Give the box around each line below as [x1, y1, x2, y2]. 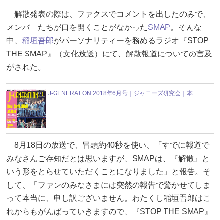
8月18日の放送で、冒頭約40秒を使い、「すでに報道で [6, 140, 209, 149]
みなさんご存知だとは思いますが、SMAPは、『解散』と [6, 154, 210, 163]
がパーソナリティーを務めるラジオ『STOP [54, 36, 209, 45]
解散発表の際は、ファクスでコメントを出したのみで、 [6, 9, 211, 18]
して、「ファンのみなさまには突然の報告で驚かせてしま [6, 180, 211, 189]
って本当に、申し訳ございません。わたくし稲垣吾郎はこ [6, 193, 211, 202]
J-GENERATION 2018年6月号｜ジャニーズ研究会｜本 [48, 89, 192, 97]
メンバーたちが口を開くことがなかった [6, 23, 148, 31]
